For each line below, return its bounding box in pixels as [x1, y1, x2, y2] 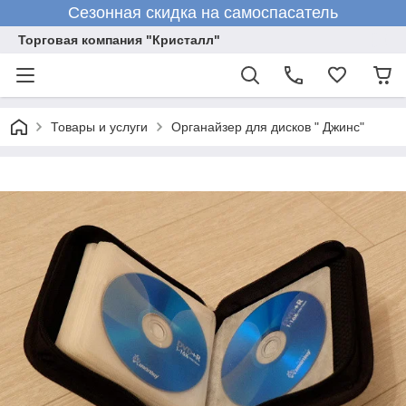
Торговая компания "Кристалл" [18, 33, 220, 47]
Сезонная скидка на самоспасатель [68, 4, 338, 22]
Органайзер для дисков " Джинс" [171, 120, 364, 134]
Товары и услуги [51, 120, 148, 134]
